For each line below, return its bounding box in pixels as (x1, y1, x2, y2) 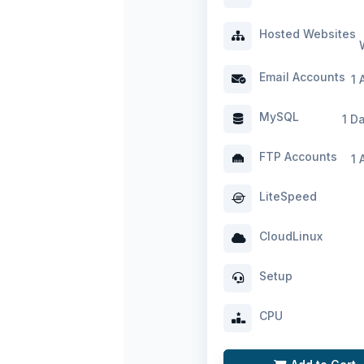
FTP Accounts (256, 149, 337, 163)
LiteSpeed (256, 188, 317, 203)
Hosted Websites (256, 27, 356, 41)
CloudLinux (256, 228, 323, 243)
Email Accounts (256, 69, 345, 84)
